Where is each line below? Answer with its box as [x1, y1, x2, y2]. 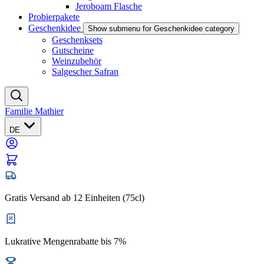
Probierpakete [28, 12, 80, 22]
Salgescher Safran [52, 67, 118, 77]
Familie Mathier [5, 106, 64, 116]
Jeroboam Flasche [75, 1, 142, 11]
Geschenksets [52, 35, 103, 45]
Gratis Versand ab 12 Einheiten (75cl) [5, 193, 144, 203]
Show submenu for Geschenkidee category [88, 24, 235, 33]
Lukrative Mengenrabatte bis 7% [5, 236, 126, 246]
